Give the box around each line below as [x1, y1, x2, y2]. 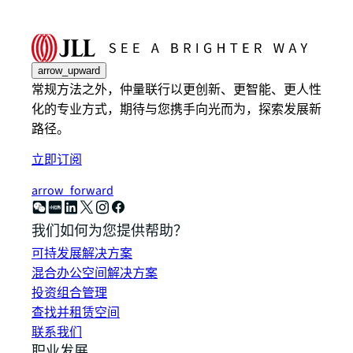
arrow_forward [32, 182, 113, 200]
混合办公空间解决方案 [32, 265, 158, 283]
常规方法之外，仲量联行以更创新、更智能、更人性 [32, 81, 321, 99]
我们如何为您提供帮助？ [32, 221, 188, 242]
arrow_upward [38, 65, 100, 77]
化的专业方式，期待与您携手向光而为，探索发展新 [32, 101, 321, 119]
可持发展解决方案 [32, 245, 132, 263]
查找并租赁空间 [32, 304, 120, 322]
